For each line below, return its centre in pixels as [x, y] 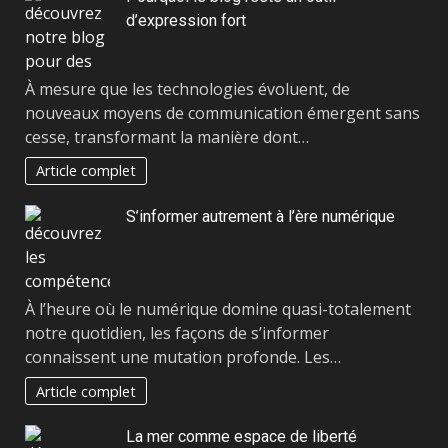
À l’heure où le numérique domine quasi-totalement [218, 308]
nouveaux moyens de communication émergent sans [222, 112]
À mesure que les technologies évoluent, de [187, 88]
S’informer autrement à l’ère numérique [260, 217]
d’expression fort [186, 21]
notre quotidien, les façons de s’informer [177, 332]
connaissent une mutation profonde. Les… [183, 356]
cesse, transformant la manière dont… [167, 136]
